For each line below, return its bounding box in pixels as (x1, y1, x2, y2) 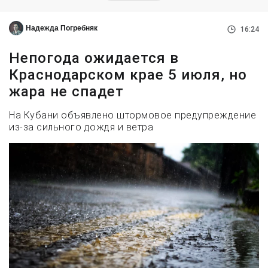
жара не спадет (9, 83, 124, 100)
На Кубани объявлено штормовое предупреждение (9, 109, 256, 121)
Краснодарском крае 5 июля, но (9, 66, 247, 84)
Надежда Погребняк (26, 24, 98, 33)
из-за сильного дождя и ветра (9, 121, 153, 133)
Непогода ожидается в (9, 50, 179, 67)
